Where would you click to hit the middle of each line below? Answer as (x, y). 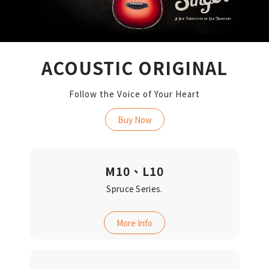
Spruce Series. (134, 189)
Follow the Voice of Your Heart (134, 93)
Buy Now (134, 120)
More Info (134, 223)
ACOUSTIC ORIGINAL (134, 67)
